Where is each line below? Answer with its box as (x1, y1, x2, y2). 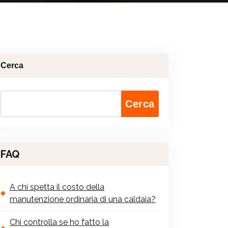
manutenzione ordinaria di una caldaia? (10, 194, 156, 204)
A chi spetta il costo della (10, 182, 104, 192)
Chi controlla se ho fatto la (10, 217, 109, 227)
